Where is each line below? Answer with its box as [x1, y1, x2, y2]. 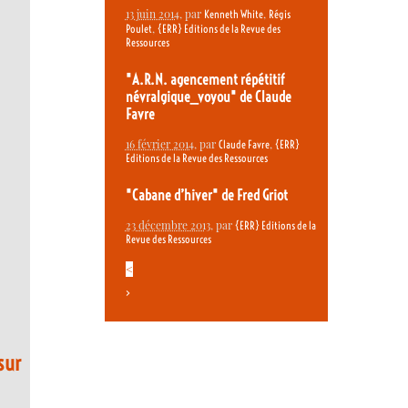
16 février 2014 [125, 137, 194, 152]
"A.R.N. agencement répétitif [125, 70, 284, 88]
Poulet [125, 22, 152, 36]
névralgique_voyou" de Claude [125, 87, 291, 106]
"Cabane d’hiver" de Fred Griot [125, 186, 288, 204]
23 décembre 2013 [125, 218, 210, 233]
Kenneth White [203, 7, 263, 22]
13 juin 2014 [125, 6, 179, 22]
